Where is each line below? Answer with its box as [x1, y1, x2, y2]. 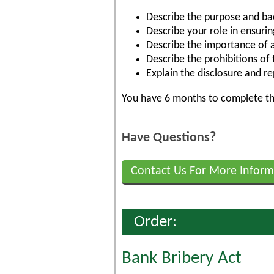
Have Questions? [122, 131, 216, 144]
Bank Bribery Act [122, 250, 242, 267]
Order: [134, 214, 177, 231]
